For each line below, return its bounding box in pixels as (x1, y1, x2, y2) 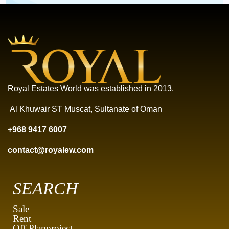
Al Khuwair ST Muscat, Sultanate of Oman (8, 105, 162, 114)
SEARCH (13, 179, 78, 198)
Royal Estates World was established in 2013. (8, 84, 176, 94)
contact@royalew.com (8, 146, 94, 155)
